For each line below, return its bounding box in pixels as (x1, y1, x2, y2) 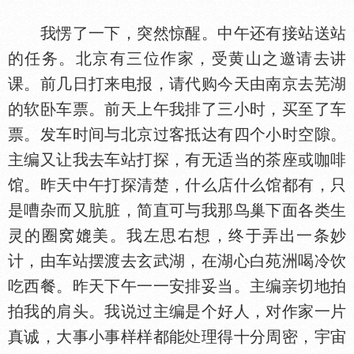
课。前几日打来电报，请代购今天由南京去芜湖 (8, 75, 346, 92)
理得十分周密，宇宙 (201, 328, 347, 345)
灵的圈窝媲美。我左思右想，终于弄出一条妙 (8, 227, 346, 244)
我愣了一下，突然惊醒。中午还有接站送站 (8, 24, 346, 42)
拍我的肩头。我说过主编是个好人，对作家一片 (8, 303, 346, 320)
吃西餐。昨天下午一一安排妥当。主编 (8, 277, 282, 295)
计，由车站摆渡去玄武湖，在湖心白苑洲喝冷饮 (8, 252, 346, 269)
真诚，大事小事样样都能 (8, 328, 186, 345)
